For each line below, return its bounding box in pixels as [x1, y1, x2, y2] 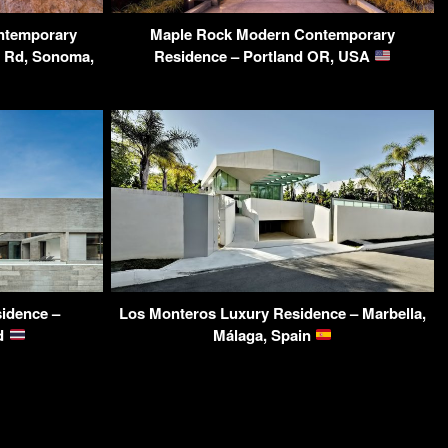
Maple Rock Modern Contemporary [150, 22, 395, 45]
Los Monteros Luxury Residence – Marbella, [119, 301, 426, 324]
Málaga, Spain [212, 323, 315, 346]
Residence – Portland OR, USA [153, 44, 374, 67]
